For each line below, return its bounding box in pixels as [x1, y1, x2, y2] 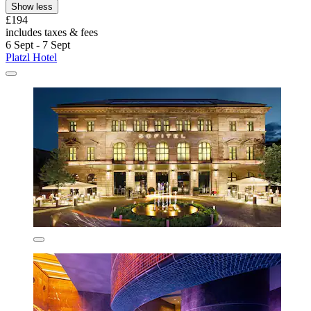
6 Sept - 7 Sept [6, 39, 70, 51]
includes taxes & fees [6, 26, 98, 39]
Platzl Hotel [6, 51, 57, 64]
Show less [11, 1, 53, 12]
